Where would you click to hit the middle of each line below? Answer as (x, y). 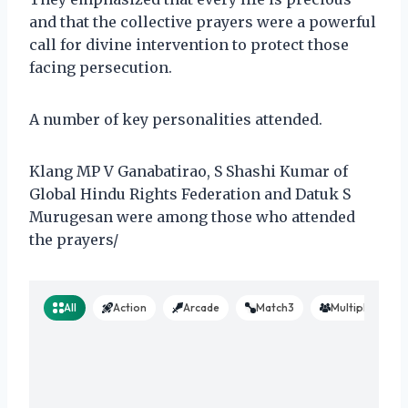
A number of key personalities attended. (176, 119)
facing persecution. (101, 67)
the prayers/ (74, 239)
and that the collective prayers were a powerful (203, 21)
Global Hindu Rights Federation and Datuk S (190, 194)
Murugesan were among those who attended (192, 216)
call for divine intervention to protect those (189, 44)
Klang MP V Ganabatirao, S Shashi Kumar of (189, 171)
